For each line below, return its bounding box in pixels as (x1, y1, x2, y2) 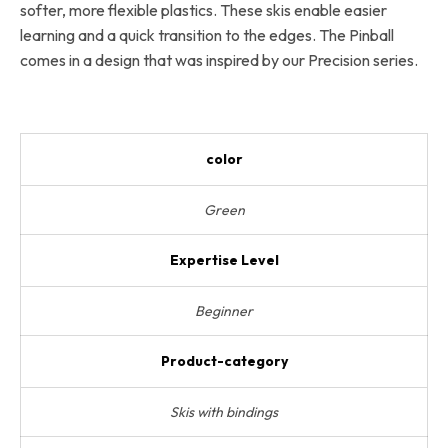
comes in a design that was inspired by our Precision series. (20, 49, 418, 70)
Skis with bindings (170, 402, 278, 421)
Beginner (195, 301, 253, 320)
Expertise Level (169, 250, 279, 269)
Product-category (160, 351, 288, 370)
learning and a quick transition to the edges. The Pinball (20, 24, 394, 45)
